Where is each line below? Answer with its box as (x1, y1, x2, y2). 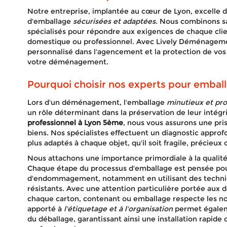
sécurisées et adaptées (72, 17, 156, 26)
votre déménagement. (27, 57, 108, 66)
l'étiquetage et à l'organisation (63, 204, 173, 213)
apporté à (27, 204, 64, 213)
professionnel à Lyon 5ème (27, 118, 123, 127)
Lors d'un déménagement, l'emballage (27, 98, 167, 107)
